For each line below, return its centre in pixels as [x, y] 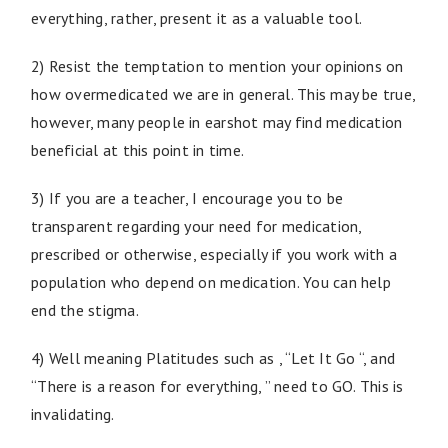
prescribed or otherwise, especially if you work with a [214, 253]
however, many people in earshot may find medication [217, 121]
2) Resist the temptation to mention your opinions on [217, 65]
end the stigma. [85, 309]
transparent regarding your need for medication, [196, 225]
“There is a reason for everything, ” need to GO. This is [217, 385]
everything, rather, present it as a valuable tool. [197, 17]
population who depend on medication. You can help [211, 281]
